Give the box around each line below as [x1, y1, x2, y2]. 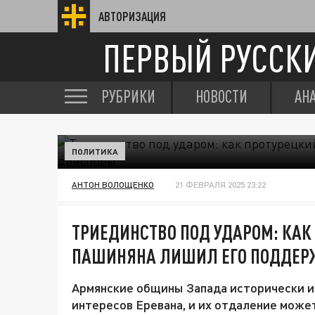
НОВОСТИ [195, 86, 247, 106]
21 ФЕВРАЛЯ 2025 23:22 [175, 179, 266, 190]
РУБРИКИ [101, 86, 155, 106]
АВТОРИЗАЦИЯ [98, 9, 166, 23]
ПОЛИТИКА [72, 146, 118, 156]
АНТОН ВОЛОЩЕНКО [72, 179, 154, 190]
